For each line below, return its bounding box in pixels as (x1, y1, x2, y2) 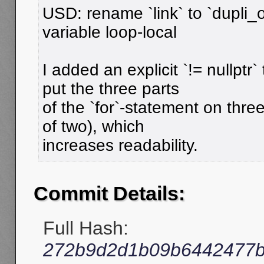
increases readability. (42, 136, 198, 154)
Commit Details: (34, 182, 185, 205)
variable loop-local (42, 22, 177, 41)
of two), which (42, 117, 144, 136)
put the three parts (42, 79, 179, 98)
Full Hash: (43, 217, 128, 239)
